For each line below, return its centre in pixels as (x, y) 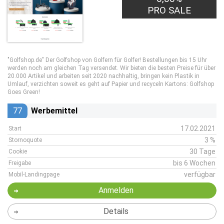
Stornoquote (25, 140)
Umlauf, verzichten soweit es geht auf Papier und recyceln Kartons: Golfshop (111, 84)
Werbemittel (54, 111)
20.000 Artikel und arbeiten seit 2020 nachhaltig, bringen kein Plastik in (103, 76)
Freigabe (20, 163)
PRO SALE (169, 10)
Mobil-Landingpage (34, 174)
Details (116, 211)
